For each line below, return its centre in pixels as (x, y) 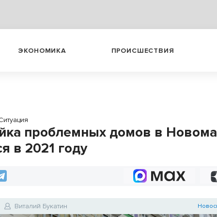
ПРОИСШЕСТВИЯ (143, 50)
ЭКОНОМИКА (42, 50)
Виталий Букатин (41, 206)
